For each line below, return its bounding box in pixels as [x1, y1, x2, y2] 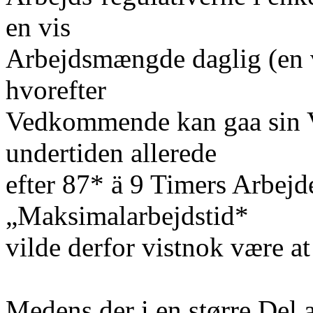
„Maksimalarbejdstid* [6, 201, 249, 231]
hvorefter [6, 75, 106, 105]
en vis [6, 12, 71, 42]
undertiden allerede [6, 138, 217, 168]
